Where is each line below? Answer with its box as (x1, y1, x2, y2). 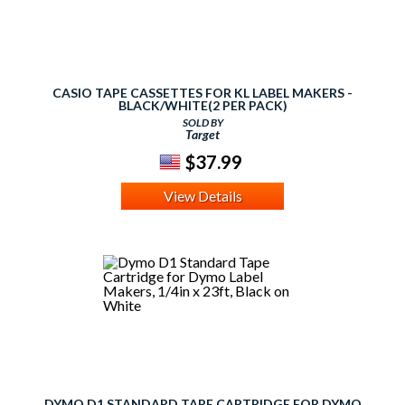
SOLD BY (182, 116, 223, 130)
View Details (163, 187, 242, 205)
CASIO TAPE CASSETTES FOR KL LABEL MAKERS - (52, 85, 353, 101)
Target (185, 127, 220, 143)
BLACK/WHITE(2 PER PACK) (118, 98, 287, 114)
